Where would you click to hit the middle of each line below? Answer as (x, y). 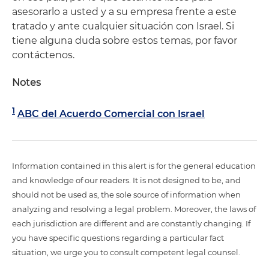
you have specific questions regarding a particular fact (118, 237)
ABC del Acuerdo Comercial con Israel (111, 114)
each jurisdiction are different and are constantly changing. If (131, 223)
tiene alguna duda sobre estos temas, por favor (125, 41)
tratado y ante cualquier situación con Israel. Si (123, 26)
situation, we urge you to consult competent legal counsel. (126, 252)
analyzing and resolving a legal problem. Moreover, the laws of (134, 209)
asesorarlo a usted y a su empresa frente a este (124, 12)
